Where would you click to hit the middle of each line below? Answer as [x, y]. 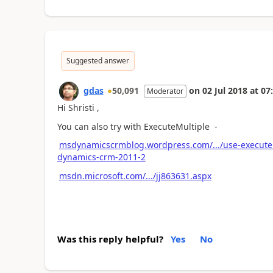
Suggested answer [97, 61]
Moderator [165, 91]
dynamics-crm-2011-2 [101, 157]
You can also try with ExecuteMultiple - [137, 126]
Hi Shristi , [78, 108]
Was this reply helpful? [110, 239]
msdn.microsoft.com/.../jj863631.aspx [135, 175]
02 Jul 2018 [225, 90]
